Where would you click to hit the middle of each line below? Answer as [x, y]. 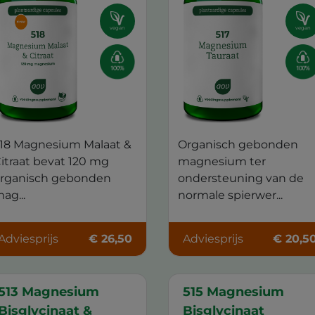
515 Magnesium [233, 292]
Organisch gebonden [238, 144]
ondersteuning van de [240, 178]
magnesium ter [221, 161]
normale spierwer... [230, 195]
